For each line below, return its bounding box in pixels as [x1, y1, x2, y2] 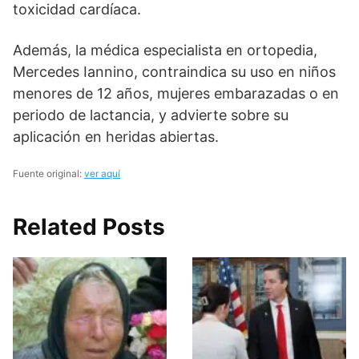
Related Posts [13, 213, 165, 241]
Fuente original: [13, 167, 84, 180]
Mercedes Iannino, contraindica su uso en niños [13, 63, 336, 81]
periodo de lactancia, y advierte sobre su [13, 107, 288, 124]
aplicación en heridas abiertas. [13, 128, 219, 146]
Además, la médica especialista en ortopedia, [13, 42, 317, 59]
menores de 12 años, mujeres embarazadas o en [13, 85, 339, 103]
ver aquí [84, 167, 120, 180]
